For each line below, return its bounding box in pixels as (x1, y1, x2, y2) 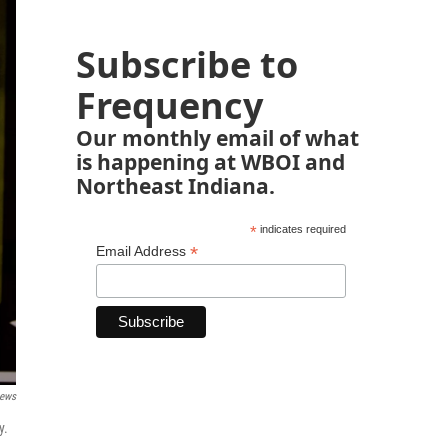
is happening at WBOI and (76, 147, 345, 176)
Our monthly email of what (76, 123, 359, 152)
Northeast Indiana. (76, 171, 275, 200)
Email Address (96, 243, 190, 259)
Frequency (76, 81, 263, 130)
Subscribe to (76, 40, 298, 89)
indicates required (256, 223, 346, 235)
